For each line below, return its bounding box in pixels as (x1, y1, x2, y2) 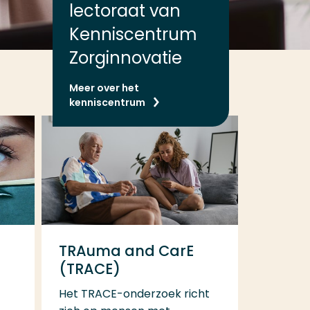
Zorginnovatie (69, 46, 182, 69)
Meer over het (69, 81, 139, 95)
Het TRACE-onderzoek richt (58, 285, 210, 302)
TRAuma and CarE (58, 240, 194, 261)
